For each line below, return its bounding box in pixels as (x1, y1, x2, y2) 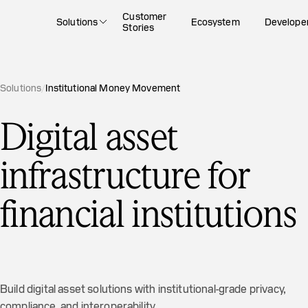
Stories (122, 21, 155, 34)
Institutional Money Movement (45, 82, 181, 94)
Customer (122, 10, 167, 23)
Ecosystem (191, 16, 240, 28)
